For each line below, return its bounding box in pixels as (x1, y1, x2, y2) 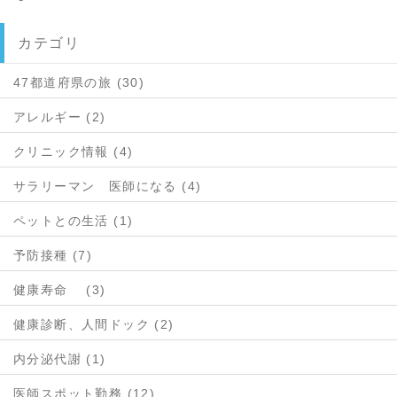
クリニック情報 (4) (13, 144, 134, 159)
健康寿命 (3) (13, 283, 106, 297)
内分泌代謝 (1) (13, 352, 106, 366)
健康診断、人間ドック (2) (13, 317, 175, 331)
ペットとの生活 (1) (13, 214, 134, 228)
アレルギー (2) (13, 110, 106, 124)
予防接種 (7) (13, 248, 93, 262)
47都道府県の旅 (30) (13, 75, 145, 90)
